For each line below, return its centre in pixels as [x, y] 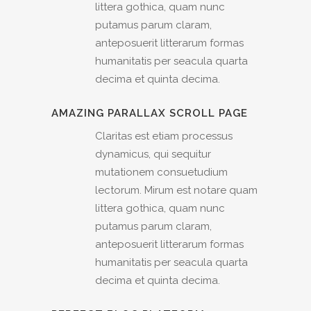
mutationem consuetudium [161, 173]
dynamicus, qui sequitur [153, 154]
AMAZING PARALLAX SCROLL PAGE [150, 114]
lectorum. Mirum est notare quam [176, 191]
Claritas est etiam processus [164, 136]
